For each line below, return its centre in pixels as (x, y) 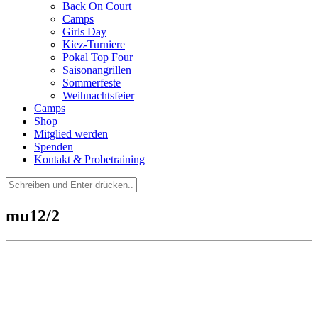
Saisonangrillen (97, 70)
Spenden (54, 147)
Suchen (22, 183)
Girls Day (84, 32)
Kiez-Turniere (94, 44)
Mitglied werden (71, 134)
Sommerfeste (92, 83)
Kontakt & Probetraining (89, 159)
